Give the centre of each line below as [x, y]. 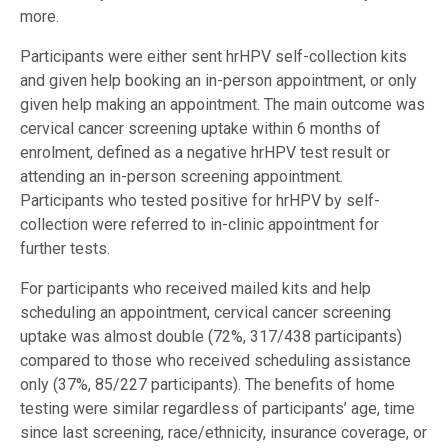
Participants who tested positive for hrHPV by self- [200, 200]
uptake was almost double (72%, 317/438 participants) [211, 336]
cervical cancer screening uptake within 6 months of [200, 128]
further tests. [65, 248]
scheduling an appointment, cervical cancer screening [205, 312]
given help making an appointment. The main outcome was [222, 104]
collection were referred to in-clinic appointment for [199, 224]
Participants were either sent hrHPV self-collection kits [213, 56]
